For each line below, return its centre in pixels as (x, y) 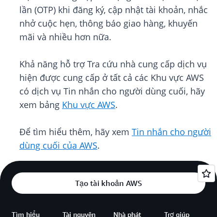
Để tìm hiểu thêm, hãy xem (76, 132)
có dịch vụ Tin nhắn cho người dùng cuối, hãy (112, 91)
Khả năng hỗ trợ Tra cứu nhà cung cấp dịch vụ (113, 64)
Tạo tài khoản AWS (108, 183)
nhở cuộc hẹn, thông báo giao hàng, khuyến (108, 23)
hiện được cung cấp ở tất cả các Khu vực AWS (112, 78)
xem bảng (41, 105)
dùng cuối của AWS (58, 146)
